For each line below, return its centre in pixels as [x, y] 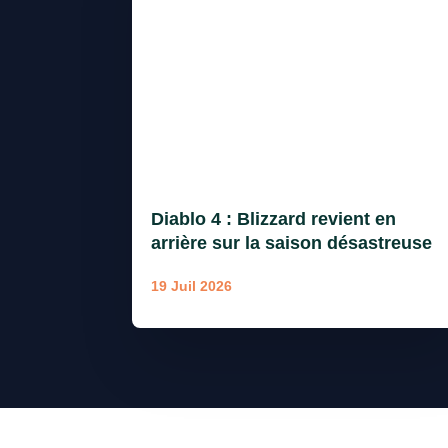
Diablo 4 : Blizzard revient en [273, 218]
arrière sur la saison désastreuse [291, 242]
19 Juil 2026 [191, 285]
